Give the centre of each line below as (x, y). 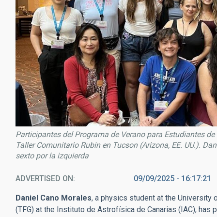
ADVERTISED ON (44, 179)
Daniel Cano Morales (54, 198)
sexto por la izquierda (52, 156)
